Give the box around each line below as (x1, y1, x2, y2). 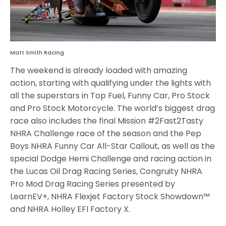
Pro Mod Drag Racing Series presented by (10, 178, 176, 190)
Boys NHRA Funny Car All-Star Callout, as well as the (10, 140, 215, 152)
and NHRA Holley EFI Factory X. (10, 203, 131, 215)
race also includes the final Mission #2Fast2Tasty (10, 115, 204, 127)
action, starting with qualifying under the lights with (10, 77, 211, 89)
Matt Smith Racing (10, 48, 64, 57)
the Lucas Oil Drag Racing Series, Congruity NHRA (10, 165, 203, 178)
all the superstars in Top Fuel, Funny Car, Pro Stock (10, 90, 210, 102)
